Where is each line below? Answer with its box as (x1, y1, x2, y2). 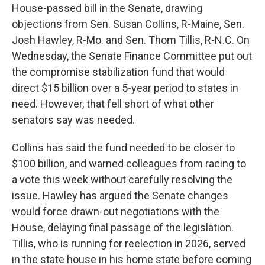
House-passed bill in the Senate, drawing (12, 2, 202, 14)
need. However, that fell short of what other (12, 98, 214, 110)
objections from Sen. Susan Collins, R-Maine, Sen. (12, 18, 244, 30)
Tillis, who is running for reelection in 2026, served (12, 237, 245, 250)
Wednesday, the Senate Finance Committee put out (12, 50, 252, 62)
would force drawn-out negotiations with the (12, 205, 219, 218)
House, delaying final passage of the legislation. (12, 221, 234, 234)
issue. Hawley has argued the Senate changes (12, 189, 228, 202)
